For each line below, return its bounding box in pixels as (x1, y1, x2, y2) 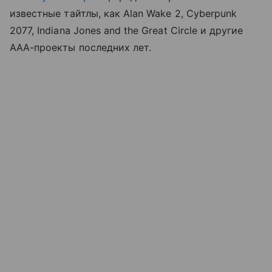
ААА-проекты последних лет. (10, 41, 152, 53)
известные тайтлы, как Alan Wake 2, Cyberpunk (10, 7, 237, 19)
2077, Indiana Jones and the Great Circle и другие (10, 24, 243, 36)
